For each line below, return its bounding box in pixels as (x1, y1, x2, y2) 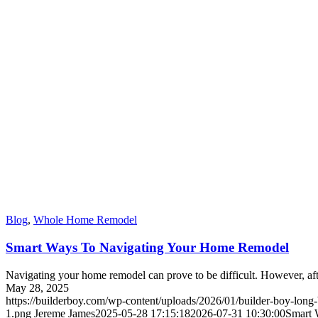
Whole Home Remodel (33, 214, 137, 226)
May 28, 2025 (6, 281, 69, 294)
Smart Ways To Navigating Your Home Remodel (6, 240, 289, 256)
